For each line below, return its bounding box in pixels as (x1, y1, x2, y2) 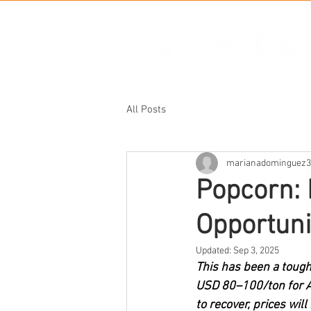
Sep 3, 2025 (233, 245, 279, 257)
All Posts (126, 103, 166, 116)
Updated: (196, 245, 233, 257)
